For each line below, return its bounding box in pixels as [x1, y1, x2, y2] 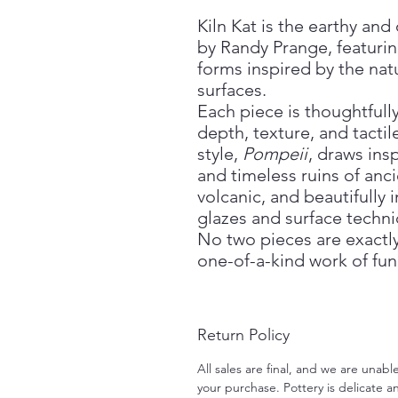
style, [197, 143, 243, 165]
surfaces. [197, 79, 267, 101]
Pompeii [243, 143, 307, 165]
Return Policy [197, 325, 290, 346]
